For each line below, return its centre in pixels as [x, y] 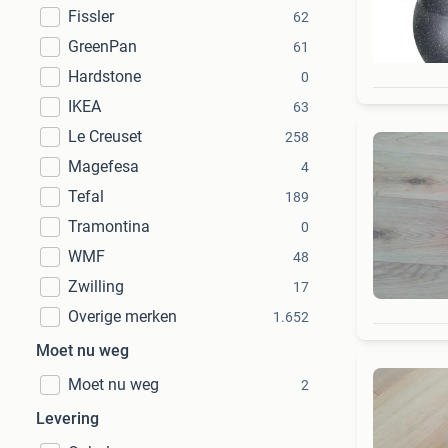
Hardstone [104, 76]
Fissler [91, 16]
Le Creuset [105, 136]
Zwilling [96, 286]
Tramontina [109, 226]
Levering [67, 418]
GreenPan [102, 46]
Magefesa [103, 166]
